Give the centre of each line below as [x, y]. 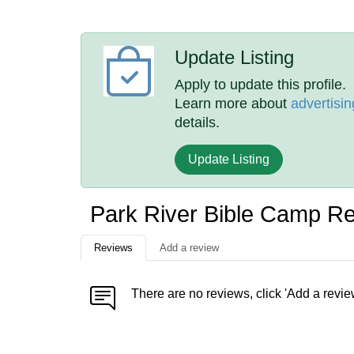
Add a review [189, 248]
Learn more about [233, 104]
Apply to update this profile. [261, 85]
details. [198, 122]
